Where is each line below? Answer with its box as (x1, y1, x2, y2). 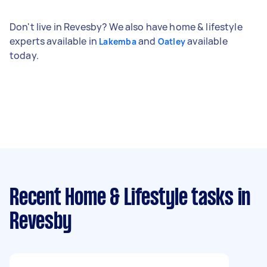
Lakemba (99, 35, 136, 47)
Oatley (157, 35, 186, 47)
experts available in (10, 34, 100, 48)
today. (10, 48, 39, 62)
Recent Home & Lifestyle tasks (10, 187, 234, 209)
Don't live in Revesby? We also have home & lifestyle (10, 20, 243, 33)
